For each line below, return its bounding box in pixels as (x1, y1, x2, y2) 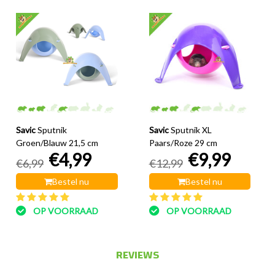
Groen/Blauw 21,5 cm (16, 137, 98, 149)
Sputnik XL (170, 125, 212, 136)
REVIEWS (116, 244, 159, 265)
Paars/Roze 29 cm (149, 137, 217, 149)
